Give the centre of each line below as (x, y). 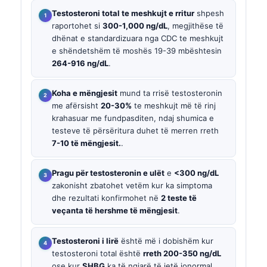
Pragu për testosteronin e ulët (108, 173)
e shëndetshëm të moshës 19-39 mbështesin (137, 50)
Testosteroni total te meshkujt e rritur (123, 13)
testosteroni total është (97, 253)
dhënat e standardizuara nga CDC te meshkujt (138, 38)
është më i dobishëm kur (166, 240)
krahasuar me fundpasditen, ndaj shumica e (133, 118)
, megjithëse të (195, 25)
